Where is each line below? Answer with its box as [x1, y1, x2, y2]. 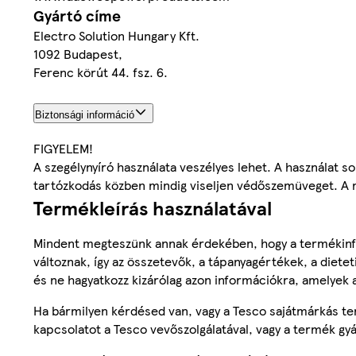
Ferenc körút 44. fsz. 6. [33, 62, 168, 81]
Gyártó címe [33, 4, 121, 26]
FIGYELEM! [33, 139, 93, 158]
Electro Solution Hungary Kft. [33, 25, 199, 44]
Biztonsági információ [35, 108, 134, 121]
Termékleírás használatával [33, 194, 272, 222]
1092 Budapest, [33, 44, 122, 63]
